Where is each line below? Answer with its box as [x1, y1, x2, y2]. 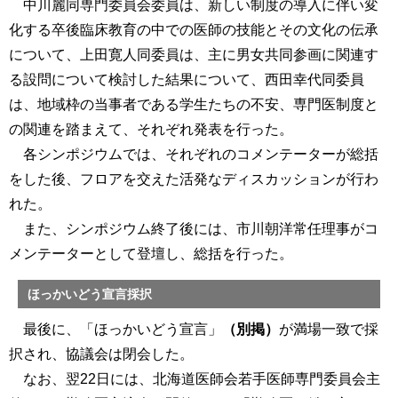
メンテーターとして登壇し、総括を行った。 [9, 246, 293, 262]
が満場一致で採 [279, 322, 378, 338]
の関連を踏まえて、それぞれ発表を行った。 [9, 122, 293, 138]
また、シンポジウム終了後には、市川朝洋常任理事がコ [9, 221, 378, 237]
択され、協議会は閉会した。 [9, 346, 194, 362]
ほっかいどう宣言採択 [28, 287, 152, 302]
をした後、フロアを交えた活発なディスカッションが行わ [9, 171, 378, 187]
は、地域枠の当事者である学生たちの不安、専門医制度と [9, 97, 378, 113]
